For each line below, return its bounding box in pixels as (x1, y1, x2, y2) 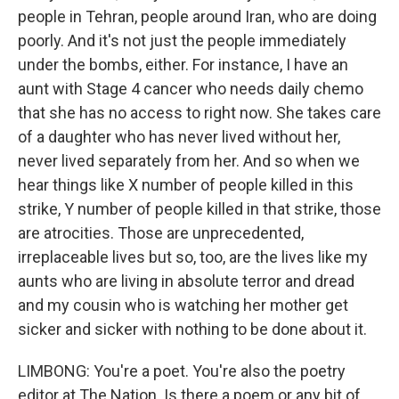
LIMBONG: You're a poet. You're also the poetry (18, 362, 346, 380)
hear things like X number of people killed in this (18, 175, 354, 194)
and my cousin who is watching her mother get (18, 296, 348, 314)
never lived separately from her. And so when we (18, 151, 360, 170)
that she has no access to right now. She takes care (18, 103, 381, 122)
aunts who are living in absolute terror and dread (18, 272, 354, 290)
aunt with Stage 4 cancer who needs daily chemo (18, 79, 363, 98)
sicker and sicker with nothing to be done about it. (18, 320, 367, 338)
